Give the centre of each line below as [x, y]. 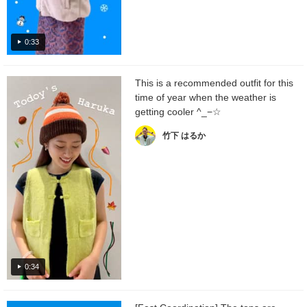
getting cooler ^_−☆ [178, 112]
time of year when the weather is [206, 98]
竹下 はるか [184, 136]
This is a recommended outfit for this [214, 83]
